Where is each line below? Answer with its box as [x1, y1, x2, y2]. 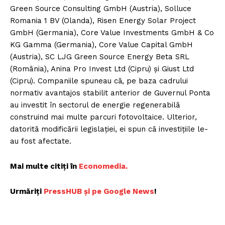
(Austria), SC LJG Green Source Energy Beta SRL [10, 52, 189, 62]
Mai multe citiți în [10, 162, 79, 171]
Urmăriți [10, 187, 44, 196]
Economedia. [79, 162, 128, 171]
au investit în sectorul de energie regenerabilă [10, 100, 180, 110]
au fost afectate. [10, 137, 71, 146]
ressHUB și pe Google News [49, 187, 154, 196]
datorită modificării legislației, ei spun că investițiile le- [10, 125, 208, 134]
